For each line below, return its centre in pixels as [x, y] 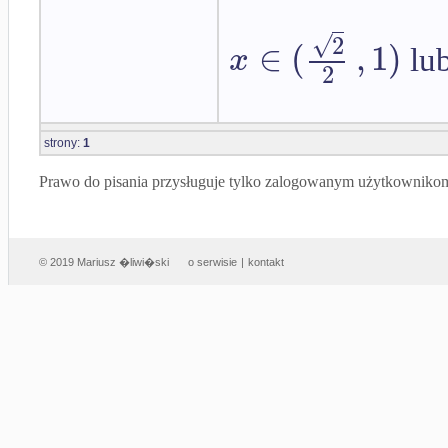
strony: [63, 143]
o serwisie [212, 262]
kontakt [266, 262]
